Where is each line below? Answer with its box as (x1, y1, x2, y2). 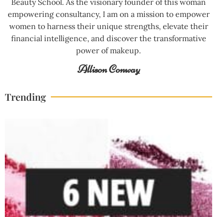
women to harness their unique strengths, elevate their (9, 21, 208, 31)
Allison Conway (77, 62, 140, 76)
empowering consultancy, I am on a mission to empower (7, 9, 210, 19)
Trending (5, 90, 46, 103)
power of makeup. (76, 46, 141, 56)
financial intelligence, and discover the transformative (11, 33, 206, 44)
